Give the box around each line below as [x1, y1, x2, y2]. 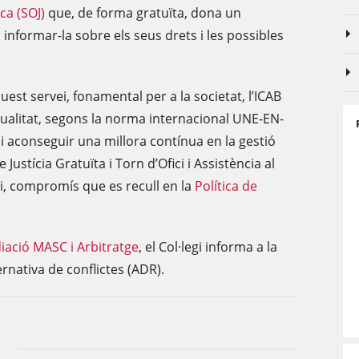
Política [195, 177, 239, 195]
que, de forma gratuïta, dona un [45, 4, 241, 22]
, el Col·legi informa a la [139, 238, 277, 256]
